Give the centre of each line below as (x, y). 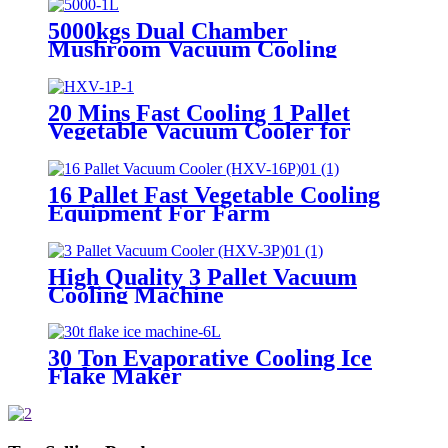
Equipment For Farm (159, 212)
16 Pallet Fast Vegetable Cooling (214, 194)
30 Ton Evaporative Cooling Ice (210, 358)
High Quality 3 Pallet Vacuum (202, 276)
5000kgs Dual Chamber (168, 30)
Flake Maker (115, 376)
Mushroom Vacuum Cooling (192, 48)
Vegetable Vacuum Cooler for (199, 130)
